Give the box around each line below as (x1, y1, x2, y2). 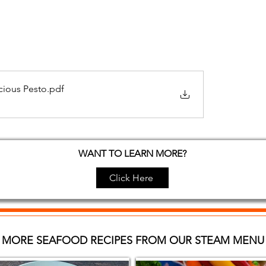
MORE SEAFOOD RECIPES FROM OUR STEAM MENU (1, 233, 264, 247)
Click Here (109, 172, 153, 183)
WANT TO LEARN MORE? (78, 147, 186, 159)
